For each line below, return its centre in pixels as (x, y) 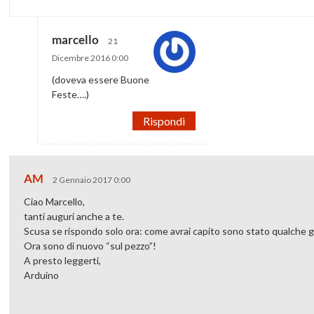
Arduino (42, 275)
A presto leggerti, (63, 260)
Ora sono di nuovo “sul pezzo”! (90, 245)
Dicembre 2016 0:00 (90, 57)
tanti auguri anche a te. (74, 216)
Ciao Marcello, (55, 201)
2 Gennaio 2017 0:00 (92, 179)
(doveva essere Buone (101, 79)
